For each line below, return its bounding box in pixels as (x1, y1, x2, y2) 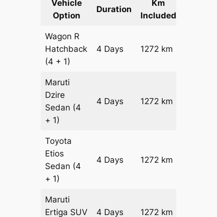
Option (52, 11, 80, 21)
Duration (96, 4, 132, 15)
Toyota (45, 136, 72, 146)
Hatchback (45, 44, 88, 54)
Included (140, 11, 177, 21)
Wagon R (45, 31, 80, 42)
